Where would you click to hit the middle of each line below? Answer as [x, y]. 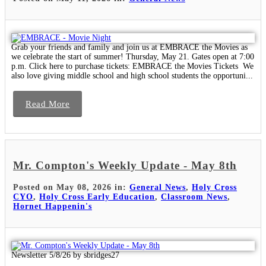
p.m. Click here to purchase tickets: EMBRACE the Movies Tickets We [132, 66]
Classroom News [194, 197]
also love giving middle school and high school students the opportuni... [132, 75]
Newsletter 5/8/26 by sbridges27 [65, 255]
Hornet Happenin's [53, 207]
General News [158, 188]
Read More [48, 104]
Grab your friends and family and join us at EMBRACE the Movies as [129, 47]
